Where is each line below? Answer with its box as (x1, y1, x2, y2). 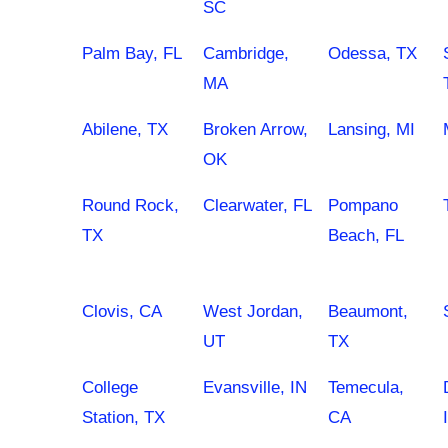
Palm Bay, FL (82, 44, 182, 63)
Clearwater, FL (203, 196, 312, 215)
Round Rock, (82, 196, 179, 215)
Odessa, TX (328, 44, 417, 63)
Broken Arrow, (203, 120, 308, 139)
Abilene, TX (82, 120, 168, 139)
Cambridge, (203, 44, 289, 63)
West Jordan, (203, 302, 303, 321)
